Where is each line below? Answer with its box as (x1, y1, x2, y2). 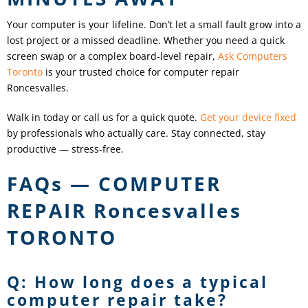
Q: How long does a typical (7, 270, 268, 293)
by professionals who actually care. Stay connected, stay (7, 126, 265, 140)
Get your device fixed (200, 110, 296, 124)
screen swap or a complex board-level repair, (7, 49, 218, 63)
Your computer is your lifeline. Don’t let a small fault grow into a (7, 17, 301, 31)
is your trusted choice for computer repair (43, 65, 239, 78)
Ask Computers (218, 49, 287, 63)
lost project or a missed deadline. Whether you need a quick (7, 33, 285, 47)
